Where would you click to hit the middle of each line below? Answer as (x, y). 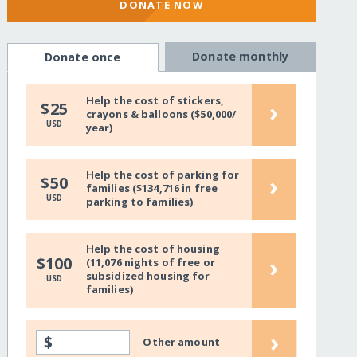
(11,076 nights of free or (150, 263)
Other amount (181, 342)
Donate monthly (241, 57)
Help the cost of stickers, (155, 101)
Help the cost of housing (153, 249)
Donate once (82, 57)
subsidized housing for (148, 276)
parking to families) (139, 202)
